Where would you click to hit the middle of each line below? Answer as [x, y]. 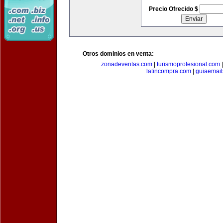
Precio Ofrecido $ [174, 9]
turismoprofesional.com [188, 64]
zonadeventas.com [126, 64]
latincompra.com [168, 71]
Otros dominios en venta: [118, 54]
